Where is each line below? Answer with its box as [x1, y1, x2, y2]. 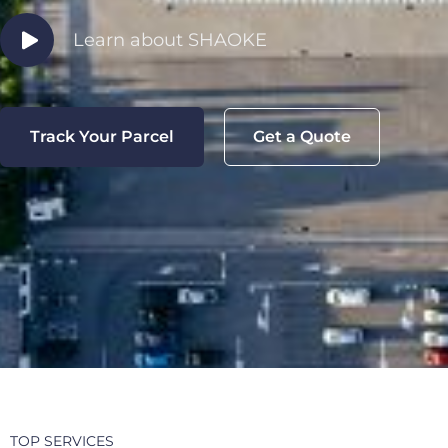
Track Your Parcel [30, 126, 174, 146]
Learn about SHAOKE [72, 28, 267, 51]
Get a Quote [253, 126, 351, 146]
